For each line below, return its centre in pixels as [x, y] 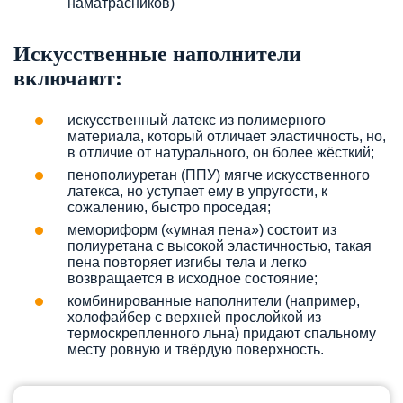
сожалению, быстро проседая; [169, 207]
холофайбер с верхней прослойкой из [194, 317]
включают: [68, 78]
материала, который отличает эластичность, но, [227, 136]
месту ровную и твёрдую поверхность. [196, 349]
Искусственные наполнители [157, 54]
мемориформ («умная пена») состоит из [202, 229]
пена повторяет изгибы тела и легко [187, 262]
